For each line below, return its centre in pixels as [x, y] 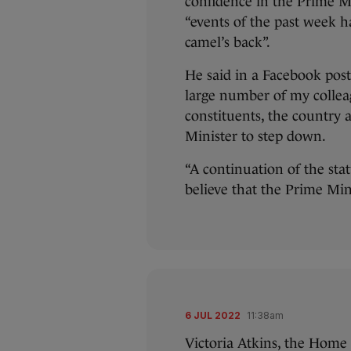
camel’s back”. [228, 43]
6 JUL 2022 [213, 316]
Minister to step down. [255, 137]
